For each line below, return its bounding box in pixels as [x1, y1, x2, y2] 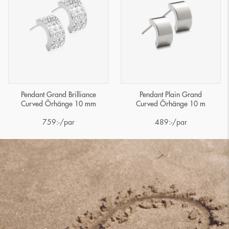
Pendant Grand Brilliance [20, 90, 96, 98]
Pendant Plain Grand [140, 90, 202, 98]
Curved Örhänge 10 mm [20, 100, 96, 107]
